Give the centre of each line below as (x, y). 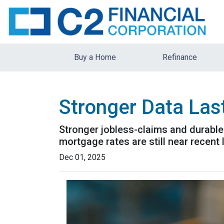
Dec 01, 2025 (82, 157)
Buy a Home (95, 57)
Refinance (180, 57)
